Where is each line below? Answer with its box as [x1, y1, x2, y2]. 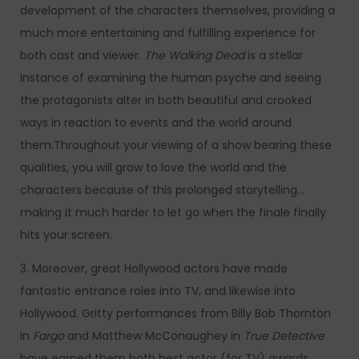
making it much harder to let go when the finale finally [20, 204, 326, 220]
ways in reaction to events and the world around [20, 115, 292, 131]
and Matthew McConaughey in [64, 328, 244, 344]
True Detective [244, 328, 325, 344]
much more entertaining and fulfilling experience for [20, 25, 316, 41]
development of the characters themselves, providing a [20, 2, 335, 18]
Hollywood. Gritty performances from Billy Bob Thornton [20, 305, 331, 321]
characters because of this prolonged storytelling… [20, 182, 305, 198]
